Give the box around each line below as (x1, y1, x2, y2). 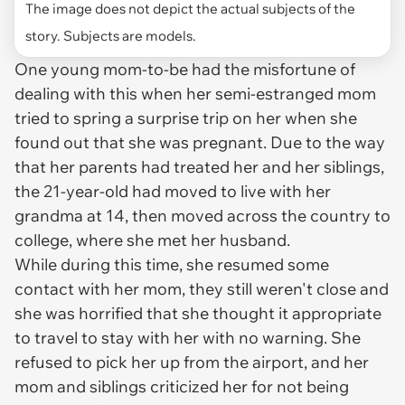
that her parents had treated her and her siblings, (14, 155, 384, 177)
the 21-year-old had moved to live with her (14, 180, 331, 202)
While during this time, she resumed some (14, 253, 329, 275)
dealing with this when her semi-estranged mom (14, 82, 376, 104)
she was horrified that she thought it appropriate (14, 302, 381, 324)
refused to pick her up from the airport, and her (14, 351, 369, 372)
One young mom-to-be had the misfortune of (14, 58, 355, 80)
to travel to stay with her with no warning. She (14, 326, 361, 348)
